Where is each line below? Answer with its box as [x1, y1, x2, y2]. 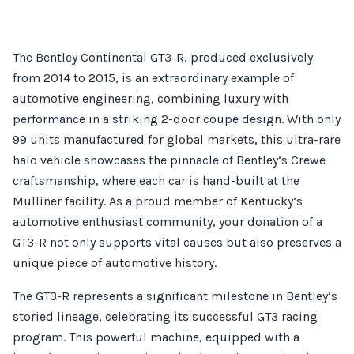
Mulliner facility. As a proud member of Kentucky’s [13, 194, 303, 209]
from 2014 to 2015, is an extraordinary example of [13, 70, 294, 85]
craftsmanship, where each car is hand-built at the [13, 173, 299, 188]
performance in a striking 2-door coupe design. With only [13, 111, 341, 126]
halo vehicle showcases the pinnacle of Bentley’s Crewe [13, 153, 326, 168]
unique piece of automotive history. [13, 255, 217, 270]
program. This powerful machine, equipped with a [13, 330, 299, 345]
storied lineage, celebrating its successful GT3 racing [13, 309, 318, 324]
